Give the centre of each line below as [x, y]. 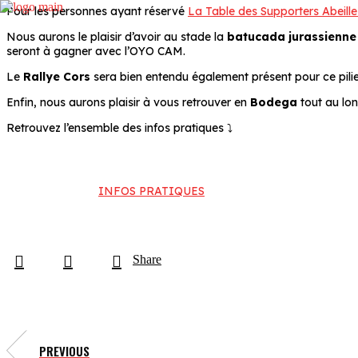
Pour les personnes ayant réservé [97, 12]
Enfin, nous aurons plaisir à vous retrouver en [128, 103]
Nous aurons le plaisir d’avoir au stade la [117, 37]
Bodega [274, 103]
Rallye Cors [57, 77]
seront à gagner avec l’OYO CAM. [96, 52]
